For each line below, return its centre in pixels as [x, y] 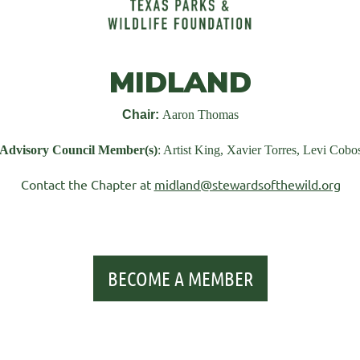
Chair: [141, 115]
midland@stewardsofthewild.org [247, 184]
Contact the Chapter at [87, 184]
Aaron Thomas [199, 115]
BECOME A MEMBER [180, 278]
